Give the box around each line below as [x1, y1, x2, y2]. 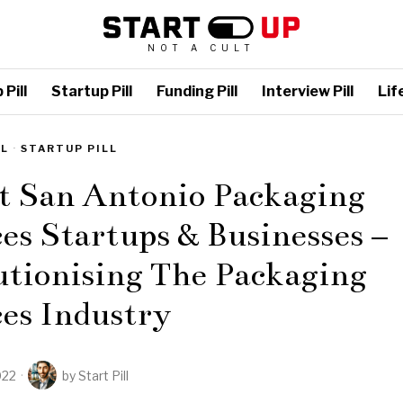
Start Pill [78, 367, 129, 383]
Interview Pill [262, 83, 354, 100]
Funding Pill [157, 83, 237, 100]
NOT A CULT [148, 41, 255, 53]
